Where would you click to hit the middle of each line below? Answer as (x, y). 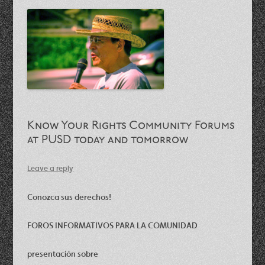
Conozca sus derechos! (70, 197)
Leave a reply (51, 168)
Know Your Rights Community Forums (131, 126)
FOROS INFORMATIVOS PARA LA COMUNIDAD (113, 225)
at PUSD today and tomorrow (108, 140)
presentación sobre (63, 253)
